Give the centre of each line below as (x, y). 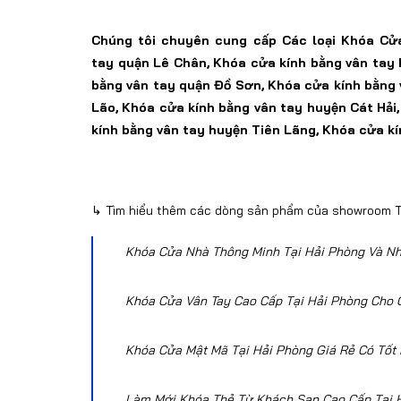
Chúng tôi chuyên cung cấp (184, 40)
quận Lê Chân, (165, 62)
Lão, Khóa (125, 107)
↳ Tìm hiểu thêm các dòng (169, 210)
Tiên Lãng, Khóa (303, 129)
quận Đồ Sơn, (223, 85)
